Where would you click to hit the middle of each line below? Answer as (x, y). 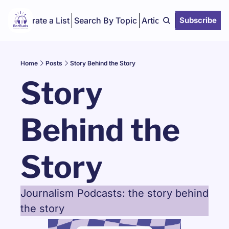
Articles (156, 20)
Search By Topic (105, 20)
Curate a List (45, 20)
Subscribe (198, 20)
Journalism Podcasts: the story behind (114, 193)
